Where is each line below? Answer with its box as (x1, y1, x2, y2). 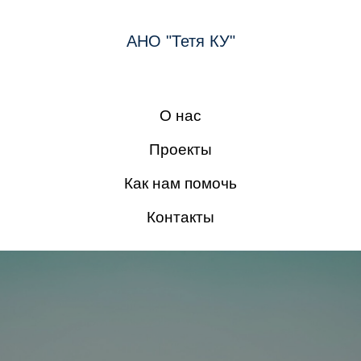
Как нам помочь (124, 175, 237, 192)
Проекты (149, 141, 212, 158)
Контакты (147, 209, 214, 226)
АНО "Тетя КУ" (126, 32, 235, 50)
